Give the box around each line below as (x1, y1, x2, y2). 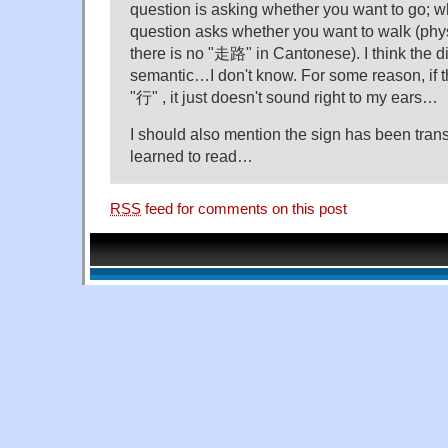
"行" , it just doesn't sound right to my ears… (130, 88, 438, 107)
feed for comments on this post (141, 201, 347, 217)
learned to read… (130, 147, 253, 166)
